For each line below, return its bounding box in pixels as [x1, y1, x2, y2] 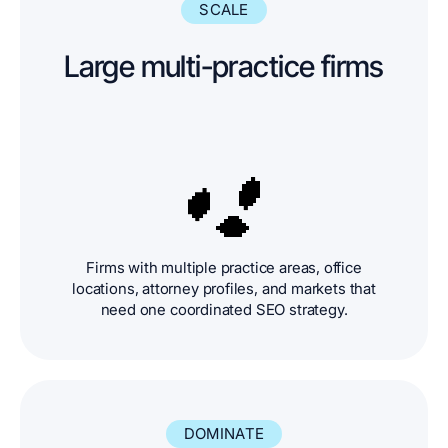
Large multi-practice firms [64, 48, 384, 85]
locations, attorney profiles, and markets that [72, 278, 376, 298]
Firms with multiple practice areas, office [86, 257, 362, 277]
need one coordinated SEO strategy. [100, 299, 348, 319]
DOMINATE [183, 423, 265, 443]
